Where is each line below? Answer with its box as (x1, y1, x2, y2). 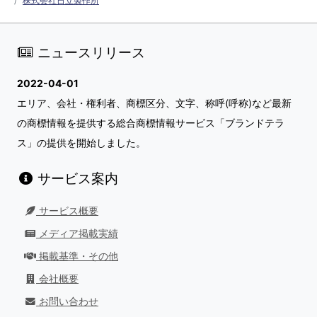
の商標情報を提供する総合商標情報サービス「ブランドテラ (17, 116, 284, 129)
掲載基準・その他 (36, 250, 118, 262)
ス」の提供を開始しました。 (17, 136, 146, 149)
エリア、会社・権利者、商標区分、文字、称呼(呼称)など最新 (17, 96, 292, 109)
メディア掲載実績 (36, 227, 118, 239)
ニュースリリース (34, 43, 145, 61)
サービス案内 (34, 170, 118, 188)
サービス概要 (36, 204, 98, 217)
